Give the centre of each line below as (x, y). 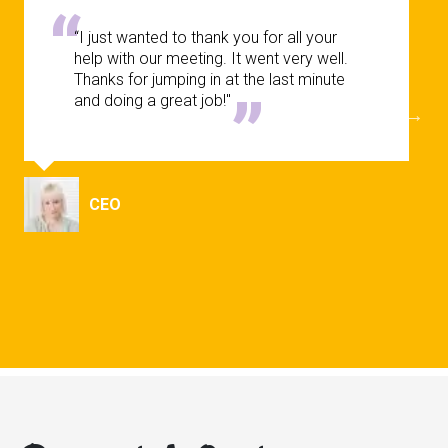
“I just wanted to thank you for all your (205, 38)
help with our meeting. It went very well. (211, 59)
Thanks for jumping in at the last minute (209, 80)
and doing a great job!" (152, 101)
